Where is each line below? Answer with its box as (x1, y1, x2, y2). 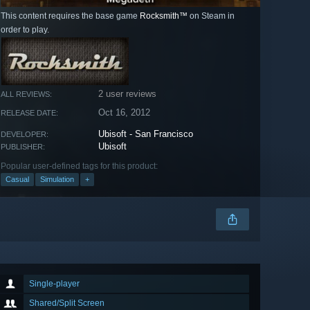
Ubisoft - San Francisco (98, 129, 194, 140)
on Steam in (188, 11, 235, 21)
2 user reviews (98, 89, 157, 100)
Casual (6, 175, 29, 184)
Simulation (40, 175, 74, 184)
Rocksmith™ (140, 11, 188, 21)
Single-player (29, 279, 80, 289)
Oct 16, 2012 (98, 107, 151, 118)
